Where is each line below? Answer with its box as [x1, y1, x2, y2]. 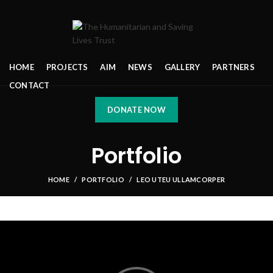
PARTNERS [212, 62, 255, 72]
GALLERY [164, 62, 200, 72]
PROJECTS [46, 62, 88, 72]
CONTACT [9, 80, 50, 90]
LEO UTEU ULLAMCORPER [136, 175, 225, 184]
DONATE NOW [107, 105, 166, 115]
